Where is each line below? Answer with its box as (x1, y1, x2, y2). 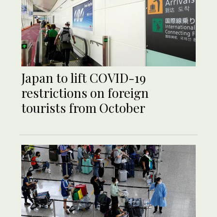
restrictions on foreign (21, 84, 149, 102)
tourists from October (21, 99, 145, 117)
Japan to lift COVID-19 (21, 69, 146, 87)
